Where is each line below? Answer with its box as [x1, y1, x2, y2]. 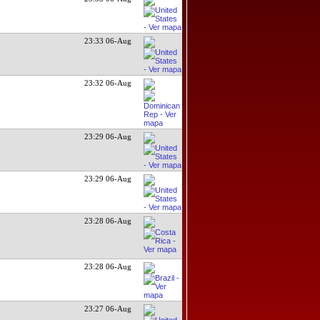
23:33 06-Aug [84, 36, 132, 45]
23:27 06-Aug [84, 304, 132, 313]
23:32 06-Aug [84, 78, 132, 87]
